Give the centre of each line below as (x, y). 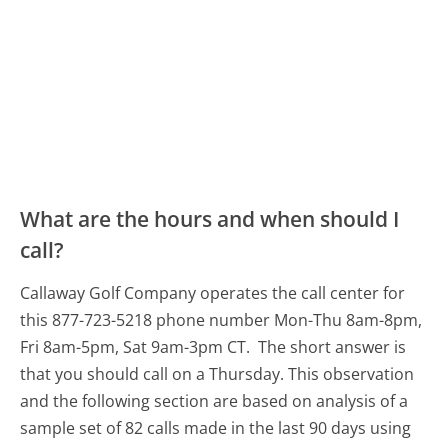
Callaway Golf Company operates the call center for (213, 293)
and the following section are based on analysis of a (214, 401)
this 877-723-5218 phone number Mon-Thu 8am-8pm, (221, 320)
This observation (351, 374)
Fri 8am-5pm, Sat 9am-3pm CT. (137, 347)
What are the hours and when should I (210, 219)
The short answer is (332, 347)
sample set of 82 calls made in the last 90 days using (216, 428)
